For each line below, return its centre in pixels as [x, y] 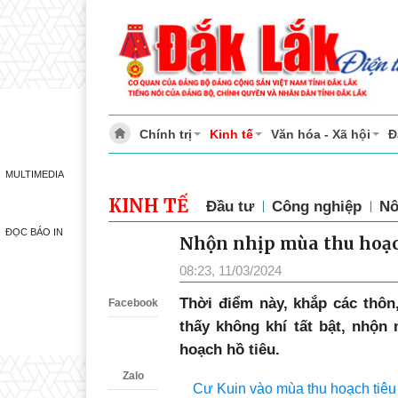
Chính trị [166, 135]
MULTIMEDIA [34, 174]
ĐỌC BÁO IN [34, 232]
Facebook [133, 303]
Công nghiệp [317, 207]
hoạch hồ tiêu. [230, 350]
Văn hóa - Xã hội [321, 135]
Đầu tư [230, 207]
